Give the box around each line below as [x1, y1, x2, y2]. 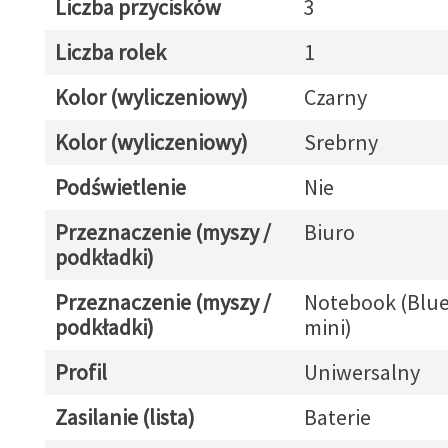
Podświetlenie [54, 173, 186, 201]
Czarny [303, 83, 367, 111]
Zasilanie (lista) [54, 403, 195, 431]
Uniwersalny [303, 358, 420, 386]
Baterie [303, 403, 371, 431]
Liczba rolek [54, 38, 166, 66]
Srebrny [303, 128, 378, 156]
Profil [54, 358, 107, 386]
